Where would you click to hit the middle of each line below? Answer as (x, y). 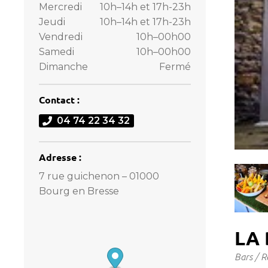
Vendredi (61, 36)
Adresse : (60, 157)
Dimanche (63, 66)
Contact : (59, 100)
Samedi (57, 51)
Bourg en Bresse (79, 191)
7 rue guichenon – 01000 (99, 176)
